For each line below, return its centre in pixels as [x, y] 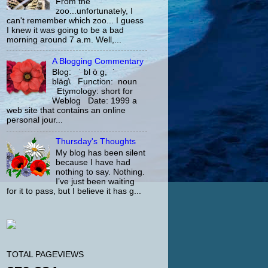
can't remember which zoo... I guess [75, 20]
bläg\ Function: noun [95, 82]
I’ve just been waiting [95, 181]
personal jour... [35, 120]
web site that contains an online [66, 111]
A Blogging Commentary [98, 61]
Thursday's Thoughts [96, 142]
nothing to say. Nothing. [100, 172]
